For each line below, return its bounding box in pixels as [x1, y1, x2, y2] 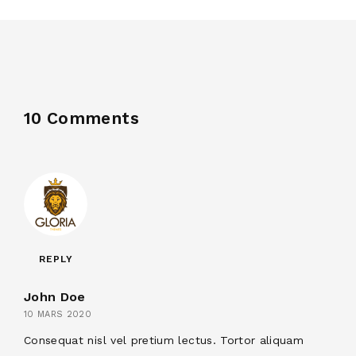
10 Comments [24, 107, 139, 128]
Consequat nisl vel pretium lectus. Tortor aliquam [24, 333, 304, 346]
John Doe [24, 288, 86, 304]
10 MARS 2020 [24, 308, 92, 319]
